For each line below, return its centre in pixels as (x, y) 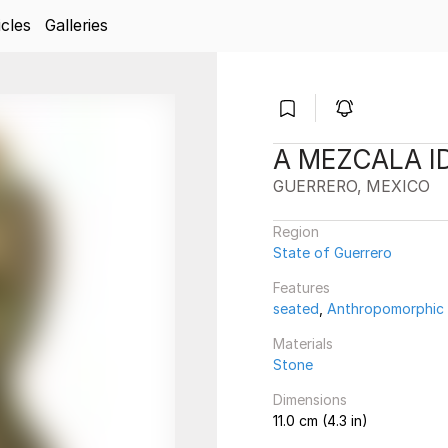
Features (301, 287)
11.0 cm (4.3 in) (320, 420)
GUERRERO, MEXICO (351, 186)
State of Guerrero (332, 252)
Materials (303, 343)
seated (296, 308)
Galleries (76, 25)
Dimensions (310, 399)
